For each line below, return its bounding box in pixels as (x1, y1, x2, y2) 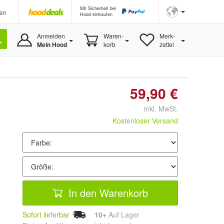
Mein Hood (36, 40, 67, 49)
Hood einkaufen (80, 11, 112, 17)
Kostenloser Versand (112, 115, 178, 125)
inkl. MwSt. (136, 103, 178, 113)
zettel (159, 40, 174, 48)
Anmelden (36, 31, 65, 40)
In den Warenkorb (65, 185, 148, 200)
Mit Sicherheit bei (80, 5, 116, 11)
